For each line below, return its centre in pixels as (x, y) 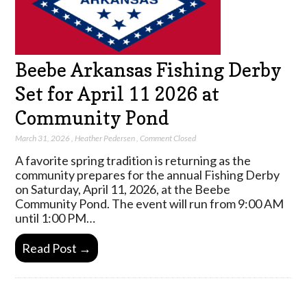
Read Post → (57, 248)
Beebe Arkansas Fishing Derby (149, 70)
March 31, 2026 (43, 138)
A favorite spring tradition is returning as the (133, 161)
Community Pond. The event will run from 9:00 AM (150, 204)
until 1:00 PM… (56, 218)
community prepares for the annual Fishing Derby (148, 175)
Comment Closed (168, 138)
